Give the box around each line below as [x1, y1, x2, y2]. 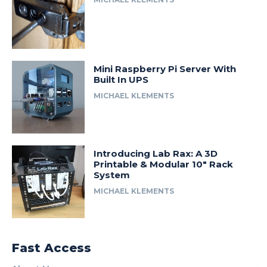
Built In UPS [94, 73, 149, 85]
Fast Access [12, 241, 91, 256]
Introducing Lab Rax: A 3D [94, 148, 218, 160]
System [94, 169, 131, 181]
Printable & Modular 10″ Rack [94, 159, 234, 170]
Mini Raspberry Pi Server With [94, 63, 237, 74]
